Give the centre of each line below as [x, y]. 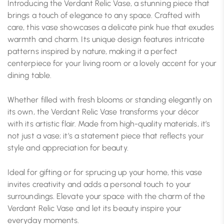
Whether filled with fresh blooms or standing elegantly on [110, 100]
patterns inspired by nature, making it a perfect [92, 51]
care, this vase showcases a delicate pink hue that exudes [111, 27]
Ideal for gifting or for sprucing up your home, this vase [105, 172]
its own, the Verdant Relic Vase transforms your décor [103, 112]
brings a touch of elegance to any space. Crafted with [104, 15]
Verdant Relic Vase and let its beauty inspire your [94, 208]
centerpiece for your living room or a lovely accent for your [112, 63]
